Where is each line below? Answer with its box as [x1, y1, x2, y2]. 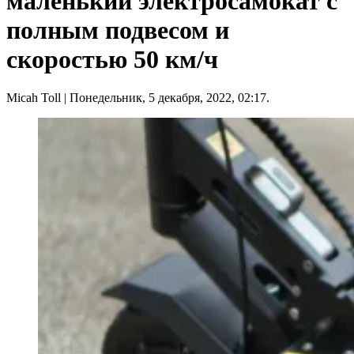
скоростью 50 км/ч [6, 45, 218, 74]
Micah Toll [6, 91, 61, 105]
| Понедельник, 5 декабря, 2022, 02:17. [61, 91, 269, 105]
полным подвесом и [6, 16, 229, 45]
